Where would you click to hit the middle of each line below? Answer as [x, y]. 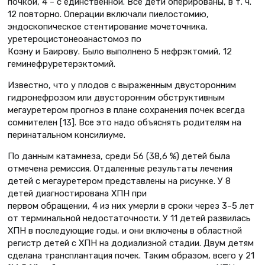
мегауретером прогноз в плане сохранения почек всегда [126, 110]
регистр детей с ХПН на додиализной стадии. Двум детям [131, 243]
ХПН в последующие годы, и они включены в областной [125, 230]
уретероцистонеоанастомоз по [75, 39]
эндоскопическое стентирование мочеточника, [108, 27]
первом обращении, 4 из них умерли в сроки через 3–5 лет [131, 206]
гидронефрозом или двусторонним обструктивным [116, 97]
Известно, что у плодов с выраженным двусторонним [122, 85]
